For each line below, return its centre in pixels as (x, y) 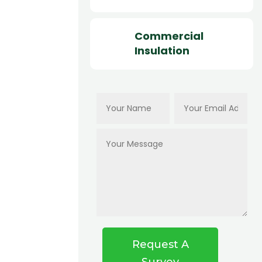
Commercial (169, 36)
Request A (160, 244)
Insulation (162, 50)
